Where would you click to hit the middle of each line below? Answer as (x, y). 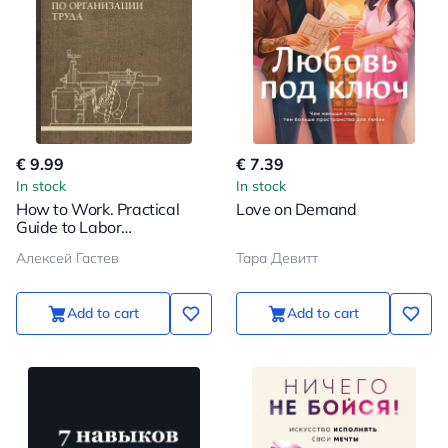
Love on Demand (296, 209)
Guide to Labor (69, 227)
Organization (62, 245)
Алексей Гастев (67, 258)
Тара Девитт (277, 258)
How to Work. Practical (98, 209)
